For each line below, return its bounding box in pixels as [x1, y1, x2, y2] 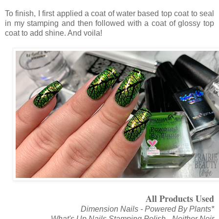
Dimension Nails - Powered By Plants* [81, 204, 214, 213]
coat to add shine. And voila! [5, 28, 102, 37]
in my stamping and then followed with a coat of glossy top [5, 19, 214, 27]
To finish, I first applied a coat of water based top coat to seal [5, 9, 214, 18]
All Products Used [146, 192, 214, 205]
